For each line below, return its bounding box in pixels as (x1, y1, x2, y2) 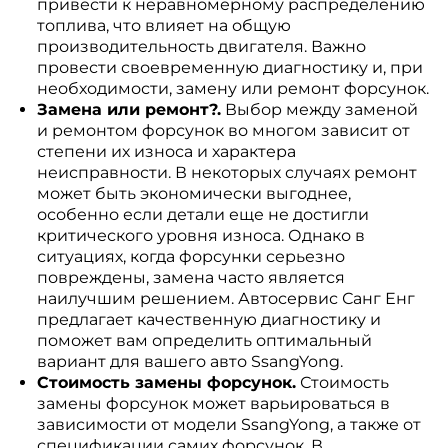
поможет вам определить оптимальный (36, 331, 372, 350)
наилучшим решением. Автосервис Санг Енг (36, 289, 415, 308)
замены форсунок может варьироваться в (36, 394, 390, 413)
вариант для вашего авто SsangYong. (36, 352, 343, 371)
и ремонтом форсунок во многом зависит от (36, 121, 410, 140)
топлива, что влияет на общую (36, 16, 291, 35)
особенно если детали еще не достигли (36, 205, 369, 224)
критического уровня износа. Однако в (36, 226, 365, 245)
